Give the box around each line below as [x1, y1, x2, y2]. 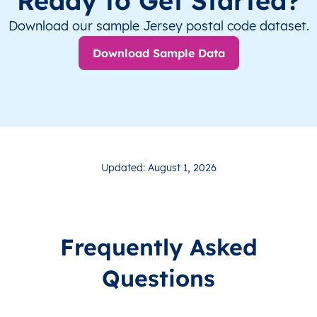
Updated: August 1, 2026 [100, 161, 217, 175]
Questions [102, 264, 215, 293]
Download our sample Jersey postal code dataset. [8, 18, 309, 35]
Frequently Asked [59, 233, 258, 262]
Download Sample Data [92, 46, 225, 61]
